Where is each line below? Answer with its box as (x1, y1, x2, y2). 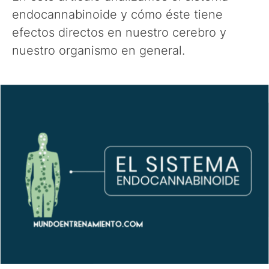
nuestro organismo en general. (12, 43, 185, 58)
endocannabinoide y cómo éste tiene (12, 7, 223, 22)
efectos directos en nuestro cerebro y (12, 25, 226, 40)
